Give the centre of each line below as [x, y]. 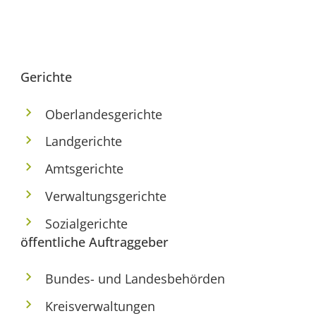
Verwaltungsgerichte [106, 196]
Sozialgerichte [87, 223]
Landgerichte [84, 141]
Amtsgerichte [85, 169]
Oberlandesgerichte [104, 114]
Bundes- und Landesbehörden [135, 279]
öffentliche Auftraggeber [94, 242]
